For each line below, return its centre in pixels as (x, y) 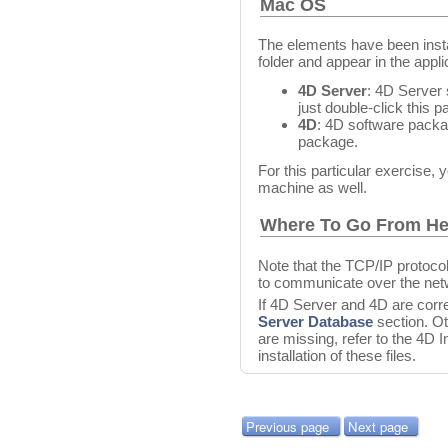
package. (328, 142)
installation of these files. (337, 355)
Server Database (315, 321)
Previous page (287, 426)
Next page (377, 426)
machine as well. (312, 188)
